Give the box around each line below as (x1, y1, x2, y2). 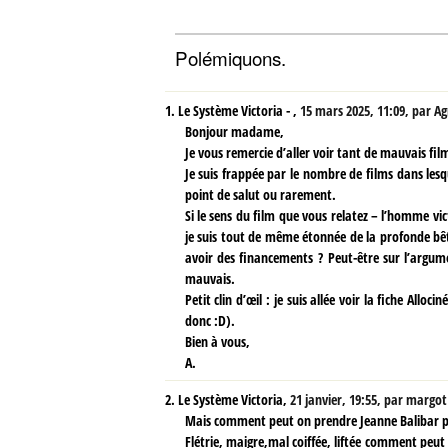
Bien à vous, (184, 331, 250, 351)
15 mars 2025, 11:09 (299, 100, 405, 120)
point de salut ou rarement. (184, 184, 336, 204)
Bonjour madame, (184, 121, 284, 141)
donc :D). (184, 310, 235, 330)
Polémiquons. (174, 44, 286, 71)
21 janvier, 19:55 (289, 390, 377, 410)
